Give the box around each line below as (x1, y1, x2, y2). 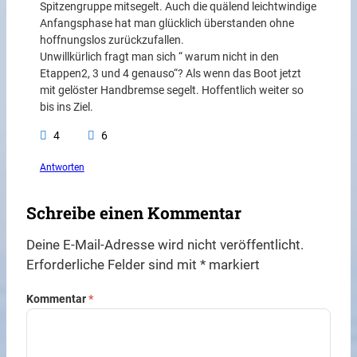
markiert (206, 257, 261, 273)
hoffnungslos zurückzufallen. (39, 33, 184, 48)
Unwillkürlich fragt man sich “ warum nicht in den (39, 50, 279, 65)
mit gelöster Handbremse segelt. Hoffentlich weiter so (39, 84, 304, 98)
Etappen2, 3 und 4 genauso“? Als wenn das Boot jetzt (39, 67, 301, 81)
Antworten (39, 161, 84, 173)
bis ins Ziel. (39, 100, 93, 115)
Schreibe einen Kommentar (26, 202, 242, 225)
